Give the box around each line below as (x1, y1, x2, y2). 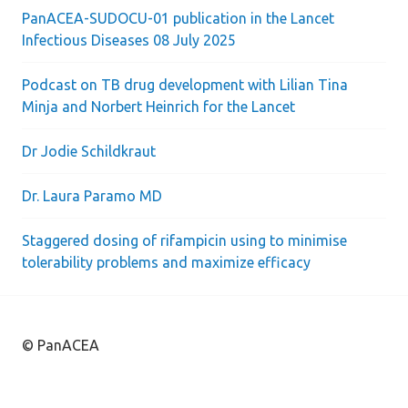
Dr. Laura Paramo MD (22, 188, 162, 204)
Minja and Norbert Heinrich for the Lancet (22, 98, 295, 115)
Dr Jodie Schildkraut (22, 143, 156, 159)
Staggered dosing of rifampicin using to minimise (22, 232, 347, 249)
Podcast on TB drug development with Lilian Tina (22, 76, 348, 93)
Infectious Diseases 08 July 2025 (22, 32, 236, 48)
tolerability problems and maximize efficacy (22, 254, 311, 270)
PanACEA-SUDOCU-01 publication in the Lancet (22, 10, 334, 26)
